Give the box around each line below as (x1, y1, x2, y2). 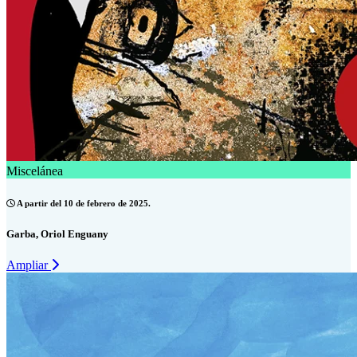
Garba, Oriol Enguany (6, 227, 108, 240)
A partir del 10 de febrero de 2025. (15, 198, 151, 208)
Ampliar (6, 258, 51, 273)
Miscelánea (6, 163, 63, 178)
